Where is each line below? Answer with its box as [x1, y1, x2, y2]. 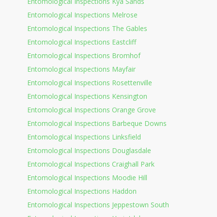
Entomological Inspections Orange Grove [27, 105, 156, 114]
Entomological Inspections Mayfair [27, 64, 136, 74]
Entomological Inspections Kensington [27, 91, 147, 101]
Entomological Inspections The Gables [27, 23, 147, 33]
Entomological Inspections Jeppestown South [27, 200, 169, 209]
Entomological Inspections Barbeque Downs [27, 118, 167, 128]
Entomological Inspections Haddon [27, 186, 137, 196]
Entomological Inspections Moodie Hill [27, 172, 147, 182]
